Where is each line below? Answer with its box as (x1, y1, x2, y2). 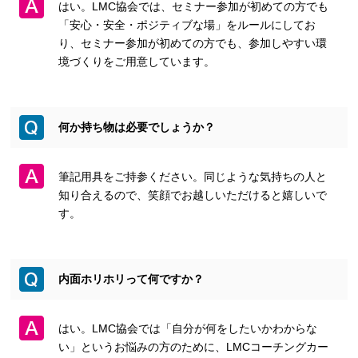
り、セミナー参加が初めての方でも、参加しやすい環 (58, 36, 328, 50)
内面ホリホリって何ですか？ (58, 272, 205, 285)
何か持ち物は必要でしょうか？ (58, 120, 216, 133)
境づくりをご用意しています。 (58, 54, 216, 68)
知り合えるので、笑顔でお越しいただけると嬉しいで (58, 188, 328, 201)
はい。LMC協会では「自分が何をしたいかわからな (58, 321, 318, 335)
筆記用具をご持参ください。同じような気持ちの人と (58, 169, 328, 183)
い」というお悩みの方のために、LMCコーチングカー (58, 340, 329, 353)
